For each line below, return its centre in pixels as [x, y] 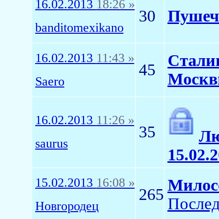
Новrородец [67, 206]
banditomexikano [79, 28]
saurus [51, 143]
